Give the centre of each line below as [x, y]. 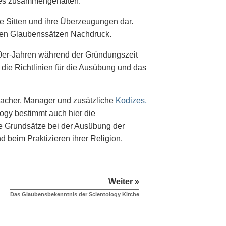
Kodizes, [131, 101]
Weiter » [124, 182]
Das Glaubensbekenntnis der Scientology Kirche [75, 194]
